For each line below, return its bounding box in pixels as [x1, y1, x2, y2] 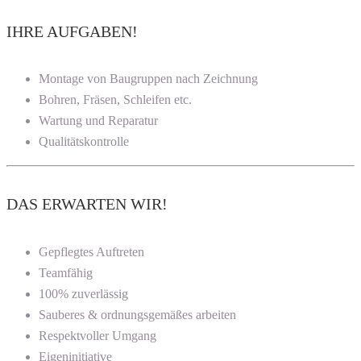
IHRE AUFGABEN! [6, 22, 138, 40]
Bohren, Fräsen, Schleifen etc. [39, 93, 192, 107]
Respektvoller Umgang [39, 328, 156, 342]
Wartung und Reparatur [39, 114, 158, 128]
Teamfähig [39, 265, 93, 280]
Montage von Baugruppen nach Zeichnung [39, 72, 258, 86]
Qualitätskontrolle [39, 135, 129, 149]
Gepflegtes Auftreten [39, 244, 144, 259]
